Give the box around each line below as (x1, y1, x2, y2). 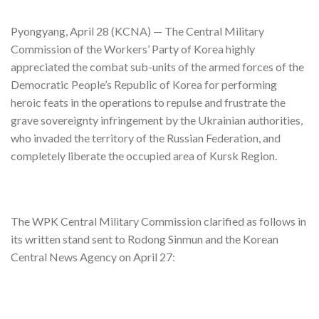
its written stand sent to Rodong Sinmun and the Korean (11, 231, 278, 246)
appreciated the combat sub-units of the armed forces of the (11, 60, 304, 74)
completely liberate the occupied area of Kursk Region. (11, 149, 277, 163)
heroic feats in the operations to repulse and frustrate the (11, 95, 286, 110)
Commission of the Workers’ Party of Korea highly (11, 42, 255, 56)
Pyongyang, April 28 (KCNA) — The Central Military (11, 24, 264, 38)
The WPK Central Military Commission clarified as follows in (11, 214, 306, 228)
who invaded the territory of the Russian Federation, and (11, 131, 281, 145)
